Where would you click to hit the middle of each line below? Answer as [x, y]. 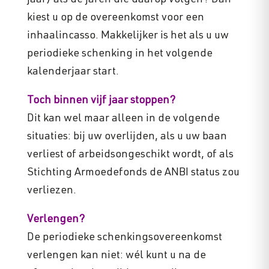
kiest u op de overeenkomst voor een [115, 18]
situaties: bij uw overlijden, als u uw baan [127, 137]
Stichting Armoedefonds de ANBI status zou [133, 173]
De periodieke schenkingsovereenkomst [124, 238]
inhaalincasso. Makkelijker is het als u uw [128, 36]
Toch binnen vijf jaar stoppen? [101, 101]
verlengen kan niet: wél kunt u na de [116, 256]
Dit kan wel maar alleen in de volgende [123, 119]
